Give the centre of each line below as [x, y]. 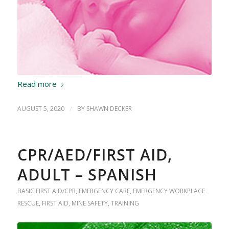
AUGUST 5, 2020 [41, 108]
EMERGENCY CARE [104, 191]
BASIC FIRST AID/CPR [46, 191]
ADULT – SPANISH [87, 174]
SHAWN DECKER [109, 108]
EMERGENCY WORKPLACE [169, 191]
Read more [37, 84]
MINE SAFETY [89, 203]
